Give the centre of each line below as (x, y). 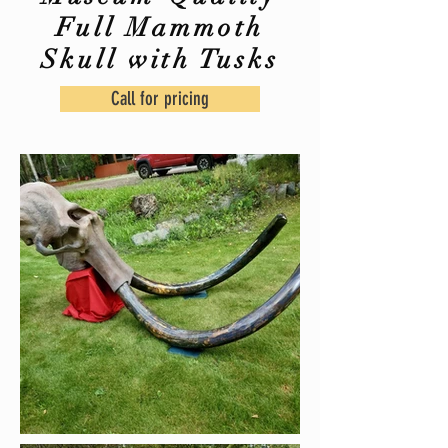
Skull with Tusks (160, 60)
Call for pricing (160, 98)
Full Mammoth (160, 28)
